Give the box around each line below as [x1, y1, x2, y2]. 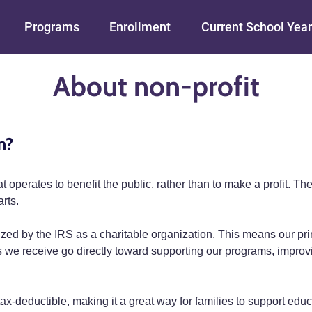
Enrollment [109, 19, 171, 34]
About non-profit [52, 69, 260, 103]
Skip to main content [155, 3, 269, 17]
